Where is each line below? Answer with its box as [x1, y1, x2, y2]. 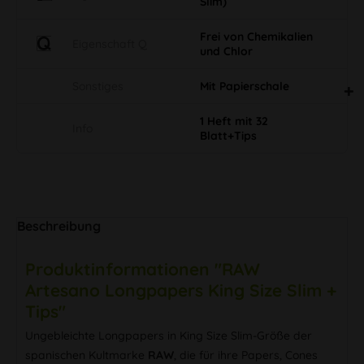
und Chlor [200, 43, 253, 58]
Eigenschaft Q [72, 36, 147, 51]
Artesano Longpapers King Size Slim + [25, 279, 336, 301]
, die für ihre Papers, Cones [174, 347, 318, 362]
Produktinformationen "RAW [25, 258, 260, 279]
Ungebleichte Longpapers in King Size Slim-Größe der [25, 327, 312, 343]
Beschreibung [17, 217, 101, 234]
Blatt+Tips [200, 128, 257, 143]
